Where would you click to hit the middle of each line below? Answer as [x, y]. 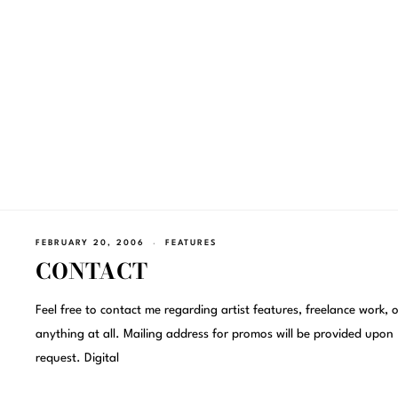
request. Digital [77, 358]
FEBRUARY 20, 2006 [90, 243]
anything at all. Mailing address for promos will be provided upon [214, 334]
